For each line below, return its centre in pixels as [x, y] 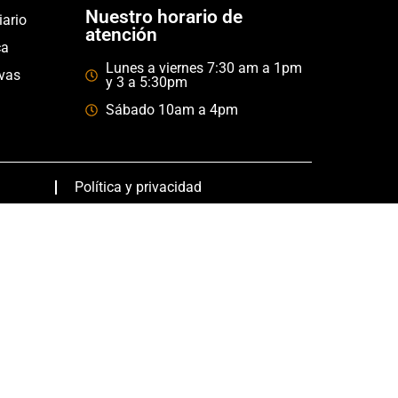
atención [121, 35]
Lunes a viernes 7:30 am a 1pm [203, 68]
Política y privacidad [139, 187]
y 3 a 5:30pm [146, 82]
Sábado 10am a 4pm [171, 110]
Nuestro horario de [164, 17]
